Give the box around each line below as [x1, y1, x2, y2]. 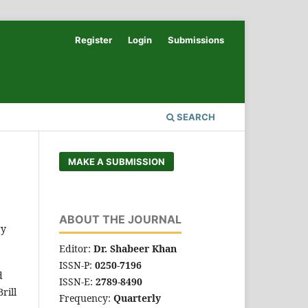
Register [75, 34, 113, 45]
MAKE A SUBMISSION [68, 155, 166, 167]
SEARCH [175, 111, 215, 122]
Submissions [168, 34, 224, 45]
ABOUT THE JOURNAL [59, 212, 181, 226]
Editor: [59, 241, 93, 255]
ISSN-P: [59, 258, 95, 272]
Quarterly [113, 291, 161, 305]
